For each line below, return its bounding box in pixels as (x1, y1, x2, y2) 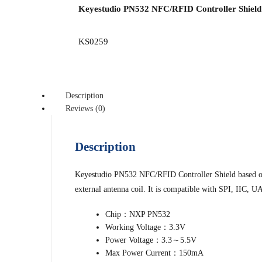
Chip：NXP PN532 (105, 210, 171, 219)
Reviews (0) (65, 104, 105, 113)
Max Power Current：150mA (105, 249, 204, 257)
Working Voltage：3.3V (105, 223, 186, 232)
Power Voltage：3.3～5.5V (105, 236, 197, 244)
